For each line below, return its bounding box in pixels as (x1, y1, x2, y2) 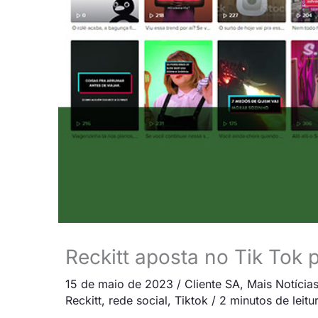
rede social (109, 292, 168, 307)
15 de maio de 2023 (65, 276, 177, 291)
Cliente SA (185, 276, 240, 291)
